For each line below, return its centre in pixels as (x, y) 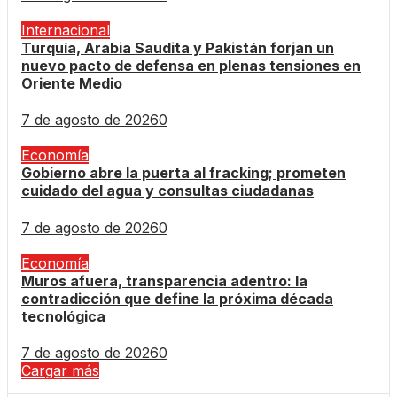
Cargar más (60, 370)
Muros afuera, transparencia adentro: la (164, 280)
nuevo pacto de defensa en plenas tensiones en (191, 66)
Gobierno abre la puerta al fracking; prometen (183, 173)
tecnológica (63, 316)
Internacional (66, 31)
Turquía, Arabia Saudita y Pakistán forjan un (178, 48)
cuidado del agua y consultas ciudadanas (167, 191)
